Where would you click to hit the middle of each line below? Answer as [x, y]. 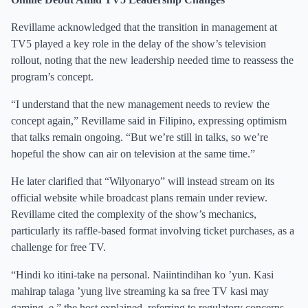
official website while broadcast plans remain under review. [139, 198]
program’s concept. [52, 77]
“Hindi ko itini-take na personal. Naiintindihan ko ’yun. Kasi [142, 275]
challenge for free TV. [58, 247]
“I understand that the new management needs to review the [140, 104]
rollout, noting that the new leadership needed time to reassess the [152, 60]
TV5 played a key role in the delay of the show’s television [139, 44]
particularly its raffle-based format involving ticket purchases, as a [153, 231]
